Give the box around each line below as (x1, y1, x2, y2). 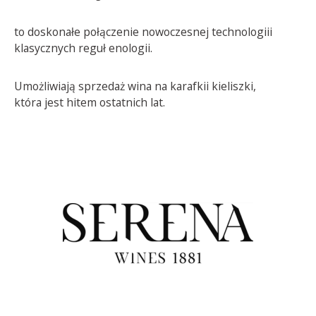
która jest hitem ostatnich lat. (13, 95, 165, 111)
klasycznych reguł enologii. (13, 39, 152, 56)
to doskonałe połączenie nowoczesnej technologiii (13, 23, 272, 39)
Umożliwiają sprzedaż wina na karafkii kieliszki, (13, 78, 256, 95)
